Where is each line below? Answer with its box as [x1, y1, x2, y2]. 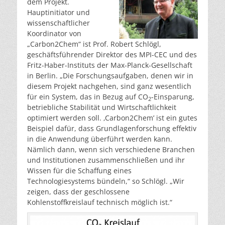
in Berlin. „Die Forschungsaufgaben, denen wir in [27, 71, 193, 81]
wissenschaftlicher [27, 18, 90, 28]
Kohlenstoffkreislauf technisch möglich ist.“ [27, 197, 172, 207]
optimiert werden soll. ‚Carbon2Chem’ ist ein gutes [27, 113, 197, 123]
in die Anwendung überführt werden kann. [27, 134, 172, 144]
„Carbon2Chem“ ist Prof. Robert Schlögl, [27, 39, 161, 49]
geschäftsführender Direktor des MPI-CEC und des [27, 50, 197, 60]
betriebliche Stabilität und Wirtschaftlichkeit [27, 102, 176, 113]
